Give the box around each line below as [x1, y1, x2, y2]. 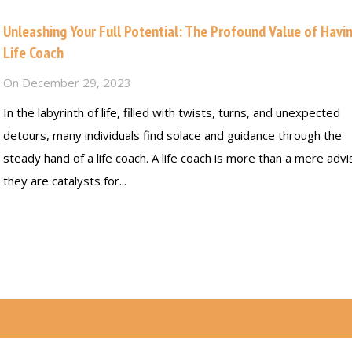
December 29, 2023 [22, 74, 132, 90]
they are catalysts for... [3, 172, 127, 189]
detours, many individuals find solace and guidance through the [3, 126, 343, 143]
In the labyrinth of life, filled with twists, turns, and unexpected [3, 104, 341, 120]
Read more [3, 207, 60, 222]
